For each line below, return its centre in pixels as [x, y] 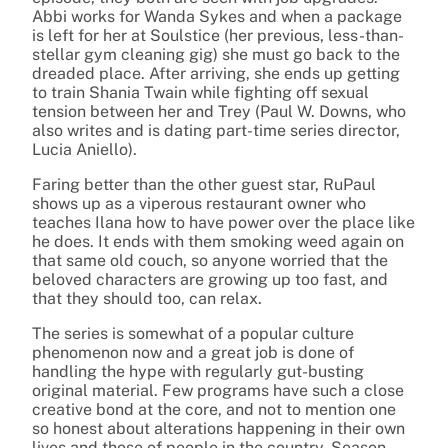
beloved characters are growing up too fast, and [210, 280]
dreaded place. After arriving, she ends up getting [216, 74]
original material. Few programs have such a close [218, 391]
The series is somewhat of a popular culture [193, 334]
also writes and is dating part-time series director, [216, 131]
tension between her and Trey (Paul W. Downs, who [219, 112]
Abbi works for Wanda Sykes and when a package [217, 17]
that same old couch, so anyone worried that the [210, 261]
